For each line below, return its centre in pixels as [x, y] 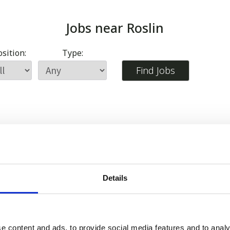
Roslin [145, 28]
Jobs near [97, 28]
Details [115, 178]
